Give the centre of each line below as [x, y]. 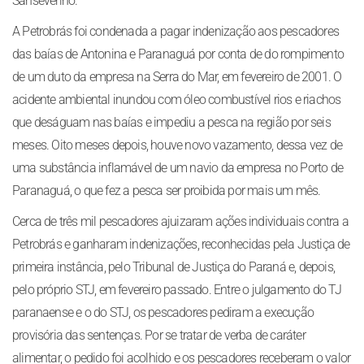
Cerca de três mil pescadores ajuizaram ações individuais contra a [181, 221]
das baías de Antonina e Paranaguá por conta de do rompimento [178, 54]
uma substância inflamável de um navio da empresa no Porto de [178, 168]
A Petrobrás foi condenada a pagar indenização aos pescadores [176, 31]
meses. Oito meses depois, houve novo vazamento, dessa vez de [178, 145]
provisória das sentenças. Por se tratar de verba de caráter [159, 335]
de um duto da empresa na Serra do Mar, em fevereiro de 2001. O [177, 77]
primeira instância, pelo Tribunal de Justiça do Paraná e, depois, [174, 267]
